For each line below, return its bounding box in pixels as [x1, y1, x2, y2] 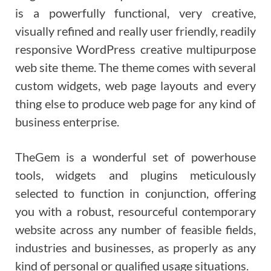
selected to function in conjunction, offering [15, 186, 256, 201]
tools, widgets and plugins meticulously [15, 168, 256, 183]
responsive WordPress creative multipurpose [15, 41, 256, 56]
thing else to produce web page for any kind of [15, 96, 256, 111]
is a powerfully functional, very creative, [15, 5, 256, 20]
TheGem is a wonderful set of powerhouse [15, 149, 256, 165]
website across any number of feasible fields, [15, 222, 256, 237]
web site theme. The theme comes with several [15, 59, 256, 74]
